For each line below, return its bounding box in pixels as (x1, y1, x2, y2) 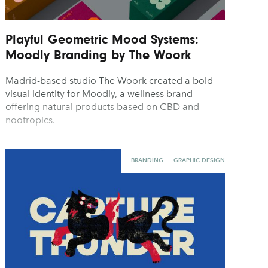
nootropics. (5, 114, 56, 126)
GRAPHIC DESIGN (173, 156, 225, 164)
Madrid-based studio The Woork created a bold (5, 75, 214, 87)
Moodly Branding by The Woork (5, 47, 191, 63)
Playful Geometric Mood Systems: (5, 32, 199, 47)
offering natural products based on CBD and (5, 101, 200, 113)
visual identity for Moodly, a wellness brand (5, 88, 193, 100)
